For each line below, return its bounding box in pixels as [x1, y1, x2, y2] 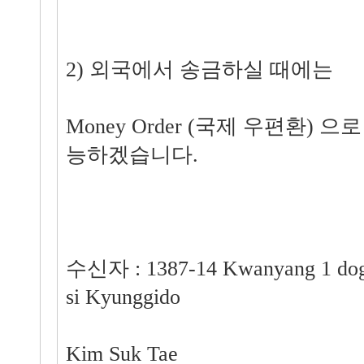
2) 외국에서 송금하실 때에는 [65, 58, 333, 81]
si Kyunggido [65, 285, 180, 309]
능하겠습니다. [65, 143, 198, 167]
